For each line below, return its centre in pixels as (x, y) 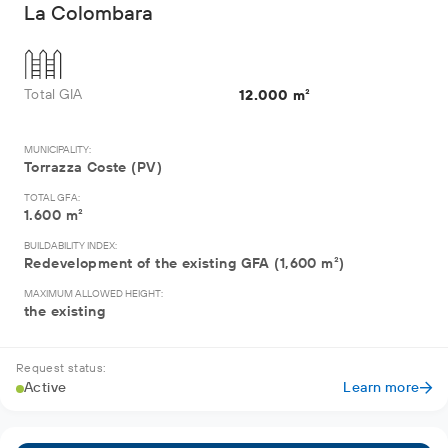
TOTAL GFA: (52, 198)
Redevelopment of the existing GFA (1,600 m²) (184, 264)
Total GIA (53, 95)
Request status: (61, 368)
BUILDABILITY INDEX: (70, 246)
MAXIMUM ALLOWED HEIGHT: (93, 294)
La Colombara (88, 14)
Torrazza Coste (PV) (93, 168)
